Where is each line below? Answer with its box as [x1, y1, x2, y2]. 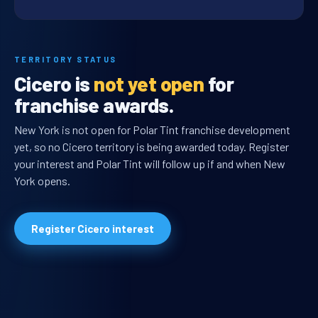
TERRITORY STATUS [14, 55, 117, 65]
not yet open [94, 71, 204, 97]
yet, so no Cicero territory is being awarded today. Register [14, 140, 289, 154]
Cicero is [14, 71, 94, 97]
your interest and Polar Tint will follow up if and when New [14, 157, 285, 171]
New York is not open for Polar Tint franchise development [14, 123, 290, 137]
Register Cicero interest [31, 222, 154, 236]
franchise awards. [14, 92, 174, 118]
